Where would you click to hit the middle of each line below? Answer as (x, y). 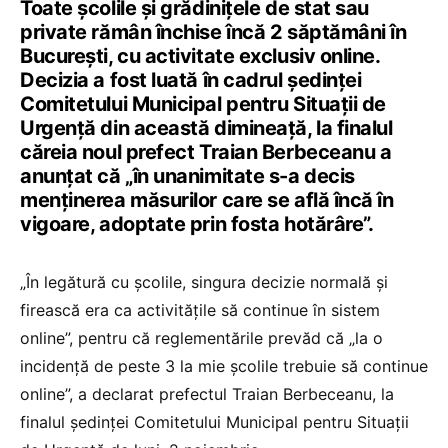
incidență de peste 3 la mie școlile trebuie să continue (224, 366)
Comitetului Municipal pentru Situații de (203, 104)
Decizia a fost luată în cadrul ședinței (191, 80)
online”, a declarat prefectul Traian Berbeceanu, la (207, 394)
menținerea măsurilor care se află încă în (207, 200)
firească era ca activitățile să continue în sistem (200, 310)
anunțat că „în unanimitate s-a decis (187, 176)
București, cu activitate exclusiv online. (200, 56)
